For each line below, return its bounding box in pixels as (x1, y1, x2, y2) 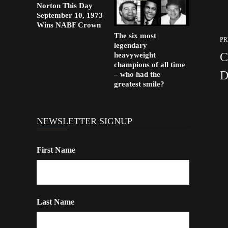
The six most (114, 32, 157, 40)
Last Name (37, 197, 74, 207)
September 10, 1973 (37, 11, 103, 19)
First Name (37, 146, 75, 155)
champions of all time (114, 61, 186, 69)
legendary (114, 41, 148, 50)
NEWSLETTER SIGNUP (37, 116, 132, 127)
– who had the (114, 70, 161, 79)
